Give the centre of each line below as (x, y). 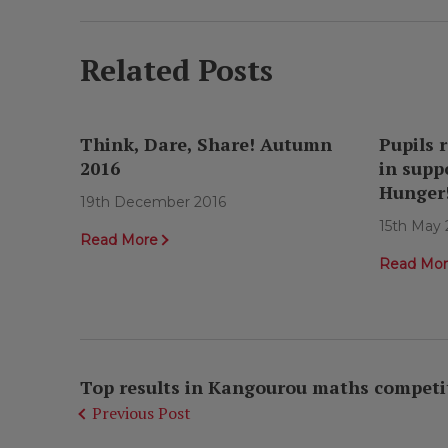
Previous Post (141, 413)
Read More (118, 240)
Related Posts (176, 70)
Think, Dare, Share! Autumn (205, 144)
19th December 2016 (152, 202)
